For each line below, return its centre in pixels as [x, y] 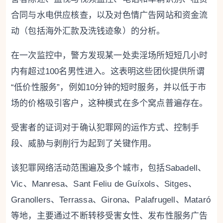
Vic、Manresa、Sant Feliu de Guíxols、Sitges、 [104, 184]
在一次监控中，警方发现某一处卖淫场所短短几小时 [110, 56]
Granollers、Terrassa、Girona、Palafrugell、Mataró [111, 200]
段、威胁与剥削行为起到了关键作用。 [84, 144]
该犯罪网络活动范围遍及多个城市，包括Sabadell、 [109, 168]
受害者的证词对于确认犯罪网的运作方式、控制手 [105, 128]
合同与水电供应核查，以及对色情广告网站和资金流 [110, 15]
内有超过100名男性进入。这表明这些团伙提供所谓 [108, 71]
